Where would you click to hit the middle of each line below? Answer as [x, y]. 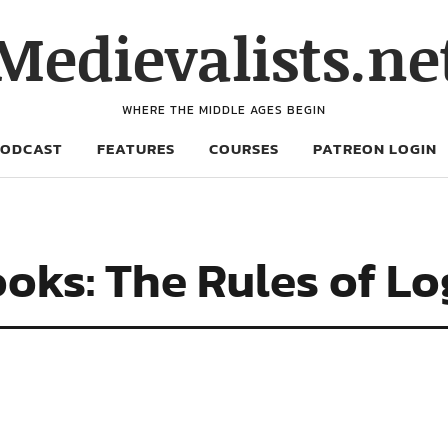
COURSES [244, 148]
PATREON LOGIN [375, 148]
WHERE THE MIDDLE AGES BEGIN [224, 110]
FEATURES [136, 148]
